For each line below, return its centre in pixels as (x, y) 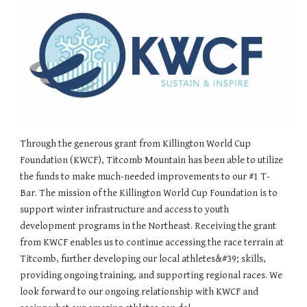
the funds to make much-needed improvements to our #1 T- (145, 177)
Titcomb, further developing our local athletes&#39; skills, (143, 259)
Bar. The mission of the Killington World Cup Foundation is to (149, 193)
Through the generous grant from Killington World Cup (136, 144)
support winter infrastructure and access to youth (125, 210)
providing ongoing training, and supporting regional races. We (151, 275)
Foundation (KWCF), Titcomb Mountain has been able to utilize (152, 160)
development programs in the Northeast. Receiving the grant (148, 226)
